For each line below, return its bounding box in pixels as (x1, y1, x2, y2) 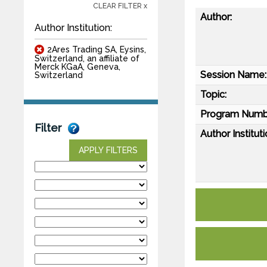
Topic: (200, 88, 226, 100)
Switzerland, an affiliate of (35, 53, 139, 63)
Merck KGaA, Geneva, (35, 61, 120, 72)
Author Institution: (35, 21, 112, 33)
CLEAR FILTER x (93, 1, 147, 10)
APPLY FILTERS (79, 145, 138, 155)
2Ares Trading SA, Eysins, (47, 44, 146, 54)
